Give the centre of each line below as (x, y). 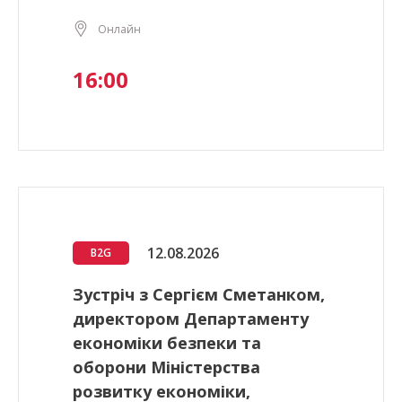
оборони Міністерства (166, 367)
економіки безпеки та (167, 343)
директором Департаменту (191, 319)
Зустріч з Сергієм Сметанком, (199, 295)
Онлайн (119, 29)
